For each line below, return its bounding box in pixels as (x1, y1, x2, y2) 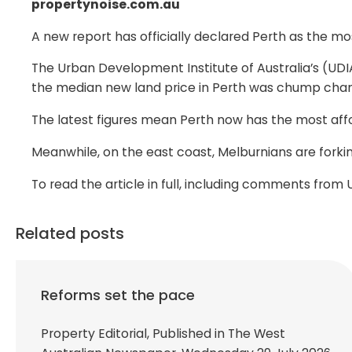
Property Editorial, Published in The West (41, 324, 285, 343)
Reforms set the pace (41, 284, 195, 305)
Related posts (16, 222, 124, 244)
